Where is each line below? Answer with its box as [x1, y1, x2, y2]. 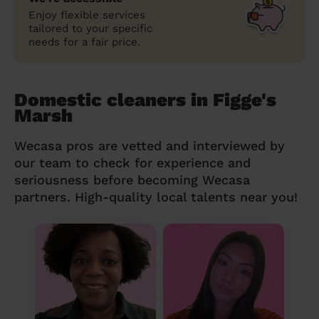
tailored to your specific [28, 21, 152, 35]
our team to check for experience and [14, 155, 251, 170]
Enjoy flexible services [28, 8, 145, 21]
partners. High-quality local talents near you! [14, 189, 298, 204]
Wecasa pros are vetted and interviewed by [14, 137, 285, 153]
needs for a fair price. [28, 35, 140, 48]
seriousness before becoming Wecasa [14, 172, 250, 187]
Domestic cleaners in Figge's [14, 88, 276, 110]
